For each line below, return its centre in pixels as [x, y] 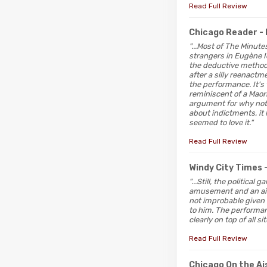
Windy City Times [226, 167]
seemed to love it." [221, 122]
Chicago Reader [223, 32]
